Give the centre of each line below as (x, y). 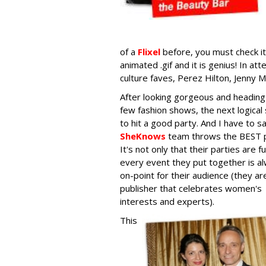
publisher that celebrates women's (191, 188)
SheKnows (143, 136)
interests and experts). (167, 201)
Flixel (149, 52)
